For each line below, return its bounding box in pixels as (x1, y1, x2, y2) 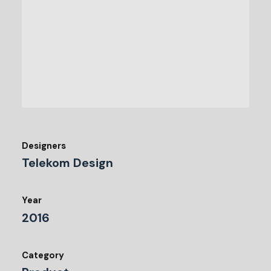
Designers (22, 139, 66, 152)
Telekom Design (22, 155, 113, 171)
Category (22, 249, 64, 262)
